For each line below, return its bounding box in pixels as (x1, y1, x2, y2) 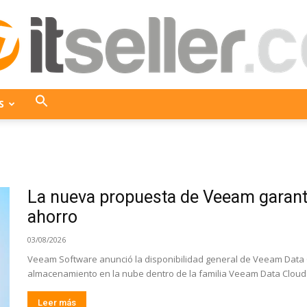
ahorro (27, 207, 77, 227)
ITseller (153, 111, 184, 123)
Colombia (153, 200, 195, 212)
